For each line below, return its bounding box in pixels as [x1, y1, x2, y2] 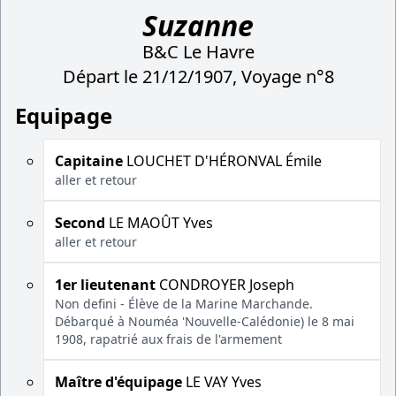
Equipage [15, 101, 112, 130]
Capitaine [55, 151, 123, 171]
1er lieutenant [55, 275, 156, 294]
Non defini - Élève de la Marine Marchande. [55, 295, 313, 312]
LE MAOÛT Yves [105, 213, 213, 232]
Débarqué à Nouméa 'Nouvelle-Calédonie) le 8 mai [55, 313, 354, 330]
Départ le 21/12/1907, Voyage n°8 [62, 65, 334, 88]
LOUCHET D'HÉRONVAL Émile [123, 151, 322, 171]
